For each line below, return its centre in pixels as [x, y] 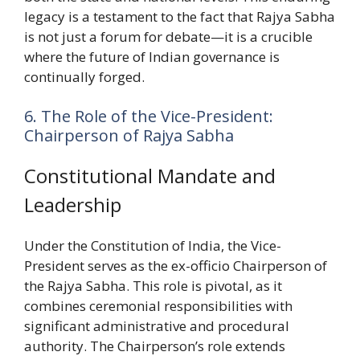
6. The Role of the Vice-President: [149, 117]
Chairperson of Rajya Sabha [129, 136]
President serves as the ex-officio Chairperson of [176, 266]
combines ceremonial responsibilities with [158, 306]
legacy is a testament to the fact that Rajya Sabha [180, 16]
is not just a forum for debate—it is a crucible [168, 36]
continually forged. [84, 76]
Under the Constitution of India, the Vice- [153, 246]
